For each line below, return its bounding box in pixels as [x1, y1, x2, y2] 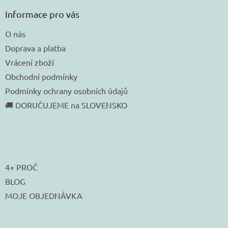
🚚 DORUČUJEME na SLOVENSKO [5, 100, 127, 110]
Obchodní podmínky [5, 71, 77, 82]
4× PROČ [5, 162, 38, 173]
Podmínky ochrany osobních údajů [5, 85, 128, 96]
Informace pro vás [5, 9, 79, 20]
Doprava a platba [5, 43, 66, 53]
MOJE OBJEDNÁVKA [5, 190, 82, 201]
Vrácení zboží [5, 57, 54, 68]
